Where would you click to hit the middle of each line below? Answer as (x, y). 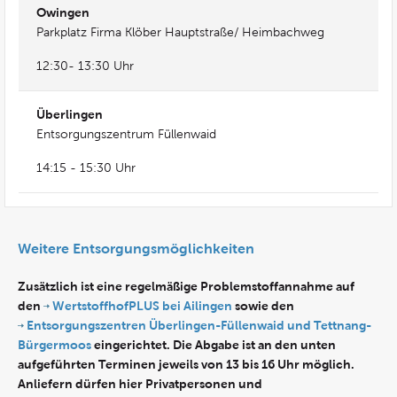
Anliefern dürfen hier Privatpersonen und (140, 384)
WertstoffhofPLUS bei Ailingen (142, 306)
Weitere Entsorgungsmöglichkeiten (136, 249)
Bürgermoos (56, 345)
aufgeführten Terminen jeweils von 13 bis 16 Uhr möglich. (186, 364)
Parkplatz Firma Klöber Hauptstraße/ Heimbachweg (180, 32)
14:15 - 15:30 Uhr (86, 168)
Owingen (63, 12)
